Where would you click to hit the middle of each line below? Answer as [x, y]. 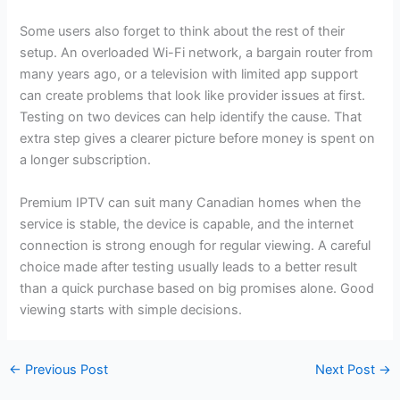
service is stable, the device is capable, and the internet [187, 224]
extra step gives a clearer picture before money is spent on [198, 139]
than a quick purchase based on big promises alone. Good [197, 288]
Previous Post [64, 370]
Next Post [347, 370]
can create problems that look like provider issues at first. [193, 96]
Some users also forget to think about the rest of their [183, 32]
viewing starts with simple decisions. [131, 309]
